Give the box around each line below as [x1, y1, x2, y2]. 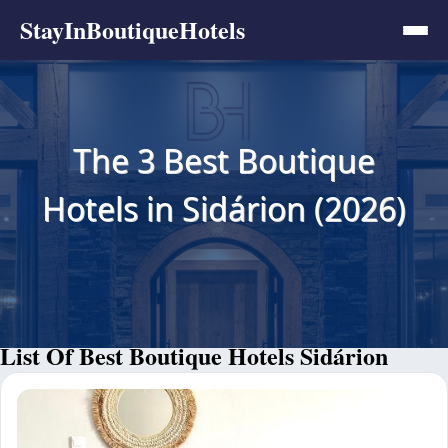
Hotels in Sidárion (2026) [42, 186, 406, 230]
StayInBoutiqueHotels [20, 12, 245, 47]
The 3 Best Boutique [73, 138, 375, 182]
